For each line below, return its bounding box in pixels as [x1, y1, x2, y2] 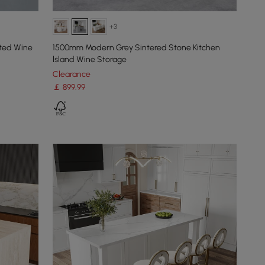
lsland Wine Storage [53, 54, 127, 64]
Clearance [53, 69, 91, 79]
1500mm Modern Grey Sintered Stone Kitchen [53, 42, 221, 53]
